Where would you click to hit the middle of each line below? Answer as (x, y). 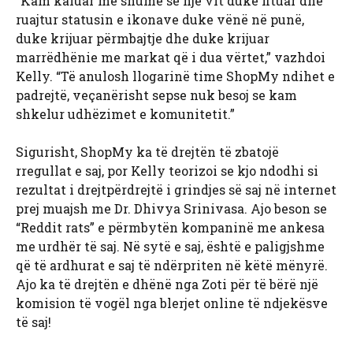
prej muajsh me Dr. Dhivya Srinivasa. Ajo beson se (171, 209)
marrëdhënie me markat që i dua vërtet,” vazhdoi (171, 58)
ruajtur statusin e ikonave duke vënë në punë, (160, 20)
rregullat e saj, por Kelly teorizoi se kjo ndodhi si (167, 171)
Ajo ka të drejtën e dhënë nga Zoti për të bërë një (167, 284)
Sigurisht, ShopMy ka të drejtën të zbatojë (147, 152)
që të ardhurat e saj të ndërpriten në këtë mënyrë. (172, 266)
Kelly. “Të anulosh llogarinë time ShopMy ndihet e (175, 76)
